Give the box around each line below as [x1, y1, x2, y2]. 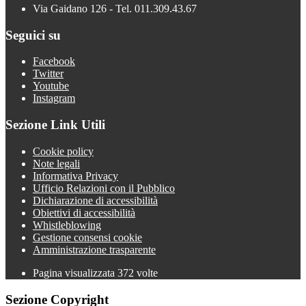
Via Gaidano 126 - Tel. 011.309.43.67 [33, 2, 197, 14]
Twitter [33, 68, 64, 80]
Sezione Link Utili [5, 117, 105, 133]
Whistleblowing [33, 219, 101, 231]
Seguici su [5, 27, 61, 42]
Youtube [33, 80, 69, 92]
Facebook [33, 55, 75, 68]
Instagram [33, 92, 75, 105]
